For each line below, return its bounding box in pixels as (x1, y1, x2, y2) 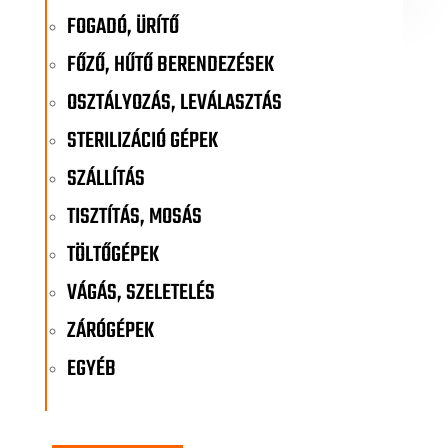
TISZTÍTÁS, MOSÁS (66, 199, 202, 234)
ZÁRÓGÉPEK (66, 313, 154, 348)
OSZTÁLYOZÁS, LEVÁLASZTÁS (66, 85, 282, 120)
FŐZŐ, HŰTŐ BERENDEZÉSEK (66, 47, 274, 82)
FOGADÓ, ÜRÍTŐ (66, 9, 179, 44)
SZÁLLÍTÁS (66, 161, 145, 196)
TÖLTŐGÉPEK (66, 237, 159, 272)
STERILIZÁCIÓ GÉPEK (66, 123, 218, 158)
